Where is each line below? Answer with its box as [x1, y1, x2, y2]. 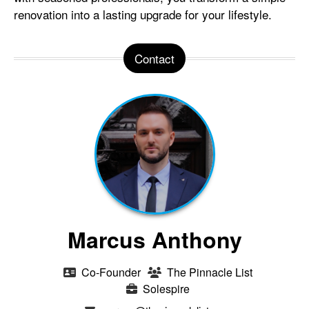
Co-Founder [79, 263, 141, 280]
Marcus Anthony [67, 223, 242, 255]
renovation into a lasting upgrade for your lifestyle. [14, 5, 272, 23]
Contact [134, 49, 175, 67]
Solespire [143, 280, 190, 297]
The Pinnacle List [167, 263, 252, 280]
